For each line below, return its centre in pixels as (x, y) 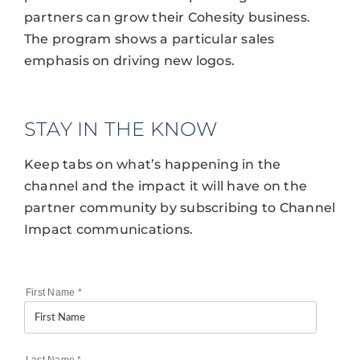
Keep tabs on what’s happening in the (152, 164)
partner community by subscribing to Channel (180, 207)
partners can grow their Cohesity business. (167, 17)
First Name (51, 292)
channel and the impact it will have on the (166, 186)
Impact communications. (108, 229)
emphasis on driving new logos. (129, 60)
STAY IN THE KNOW (120, 128)
